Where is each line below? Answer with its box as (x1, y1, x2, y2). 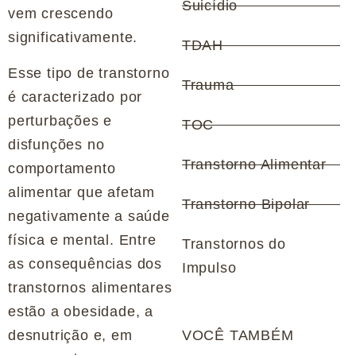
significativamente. (8, 29, 138, 46)
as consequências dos (8, 255, 163, 272)
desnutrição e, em (8, 327, 133, 343)
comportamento (8, 160, 116, 176)
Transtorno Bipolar (181, 196, 311, 213)
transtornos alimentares (8, 279, 172, 296)
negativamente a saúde (8, 207, 170, 224)
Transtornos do (181, 236, 287, 253)
